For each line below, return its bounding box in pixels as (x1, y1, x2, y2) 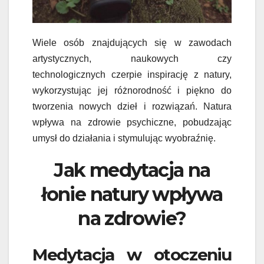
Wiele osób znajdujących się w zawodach (32, 38, 232, 48)
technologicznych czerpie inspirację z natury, (32, 70, 232, 80)
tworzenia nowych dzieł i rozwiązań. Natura (32, 101, 232, 112)
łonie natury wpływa (41, 183, 223, 206)
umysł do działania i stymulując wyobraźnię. (32, 133, 216, 144)
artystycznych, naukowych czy (32, 54, 232, 64)
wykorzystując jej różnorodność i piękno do (32, 85, 232, 96)
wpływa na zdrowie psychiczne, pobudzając (32, 117, 232, 128)
